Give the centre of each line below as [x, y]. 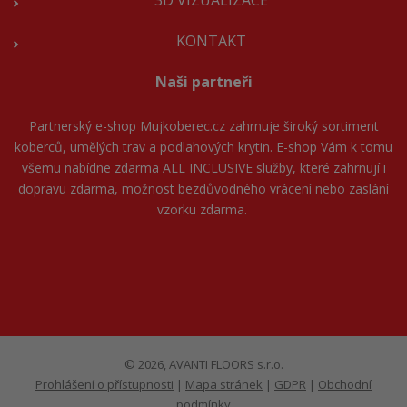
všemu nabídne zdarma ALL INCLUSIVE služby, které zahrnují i [203, 168]
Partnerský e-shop [84, 126]
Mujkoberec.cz [182, 126]
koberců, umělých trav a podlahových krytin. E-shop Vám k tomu [203, 147]
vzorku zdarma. [203, 210]
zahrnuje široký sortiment [302, 126]
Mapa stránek [224, 385]
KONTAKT [211, 41]
